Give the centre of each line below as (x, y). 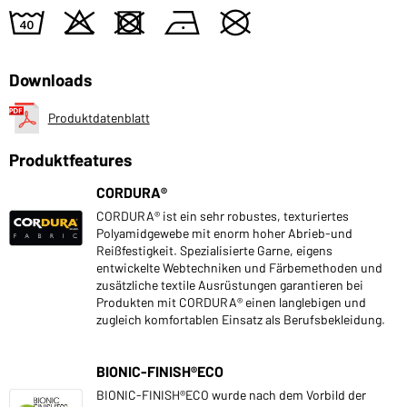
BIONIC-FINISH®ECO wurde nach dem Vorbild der (231, 394)
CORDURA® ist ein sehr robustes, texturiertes (223, 215)
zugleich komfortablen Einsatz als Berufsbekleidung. (241, 319)
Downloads (50, 79)
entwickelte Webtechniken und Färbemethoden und (239, 267)
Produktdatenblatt (99, 117)
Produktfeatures (70, 159)
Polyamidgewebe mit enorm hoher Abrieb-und (224, 233)
